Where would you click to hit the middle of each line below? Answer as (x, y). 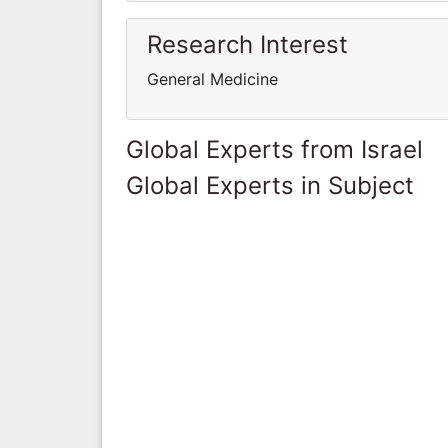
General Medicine (212, 78)
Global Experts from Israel (274, 149)
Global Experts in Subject (270, 185)
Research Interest (247, 44)
